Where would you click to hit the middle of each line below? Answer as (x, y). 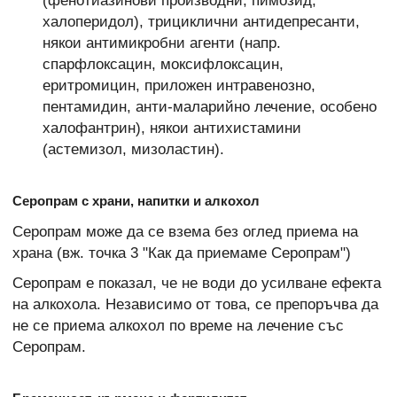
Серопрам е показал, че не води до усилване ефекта (197, 284)
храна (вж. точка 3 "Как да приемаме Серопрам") (182, 253)
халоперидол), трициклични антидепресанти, (201, 21)
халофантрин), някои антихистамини (171, 128)
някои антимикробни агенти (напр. (161, 43)
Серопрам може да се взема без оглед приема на (185, 231)
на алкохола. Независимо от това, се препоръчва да (195, 305)
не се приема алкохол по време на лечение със (178, 326)
